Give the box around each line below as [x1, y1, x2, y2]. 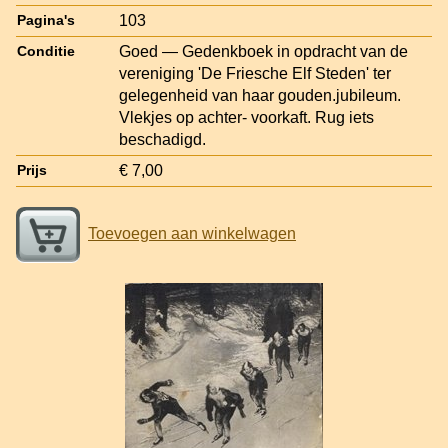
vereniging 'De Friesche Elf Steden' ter [119, 64, 391, 82]
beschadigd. [119, 130, 206, 148]
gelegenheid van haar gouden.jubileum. [119, 86, 401, 104]
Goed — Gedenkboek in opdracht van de [119, 42, 408, 60]
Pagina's [17, 12, 75, 28]
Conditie [17, 43, 75, 59]
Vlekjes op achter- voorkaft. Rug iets [119, 108, 374, 126]
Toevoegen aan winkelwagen [88, 224, 296, 242]
